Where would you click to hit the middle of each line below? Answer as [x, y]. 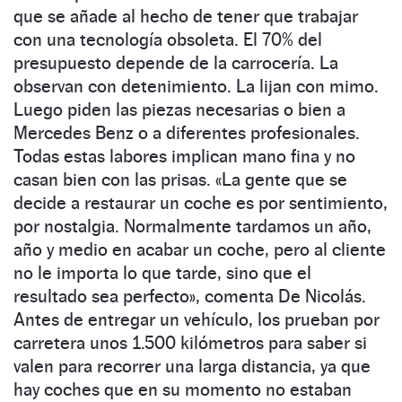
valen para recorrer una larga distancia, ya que [192, 366]
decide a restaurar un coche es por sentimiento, [201, 202]
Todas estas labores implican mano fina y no [184, 156]
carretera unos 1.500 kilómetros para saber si [190, 342]
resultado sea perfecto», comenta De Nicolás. [190, 296]
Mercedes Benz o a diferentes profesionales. [187, 132]
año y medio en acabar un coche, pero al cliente [200, 249]
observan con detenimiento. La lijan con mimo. [196, 86]
